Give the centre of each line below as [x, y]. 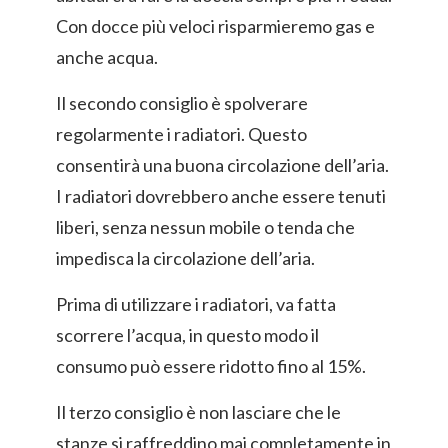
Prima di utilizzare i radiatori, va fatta [196, 304]
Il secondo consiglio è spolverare [182, 103]
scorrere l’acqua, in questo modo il [187, 335]
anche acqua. [107, 57]
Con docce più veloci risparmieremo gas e [215, 26]
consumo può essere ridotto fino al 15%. [211, 366]
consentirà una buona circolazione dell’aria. [222, 165]
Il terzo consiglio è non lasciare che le [198, 412]
